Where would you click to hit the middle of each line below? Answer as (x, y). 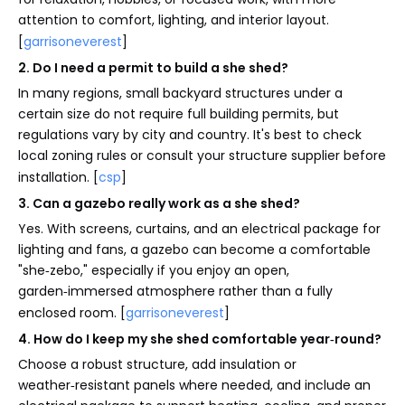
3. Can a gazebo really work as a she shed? (159, 203)
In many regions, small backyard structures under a (180, 93)
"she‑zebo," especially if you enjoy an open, (154, 270)
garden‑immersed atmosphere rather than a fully (175, 291)
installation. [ (58, 177)
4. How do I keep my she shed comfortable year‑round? (200, 339)
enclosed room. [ (72, 312)
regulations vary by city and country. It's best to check (190, 134)
